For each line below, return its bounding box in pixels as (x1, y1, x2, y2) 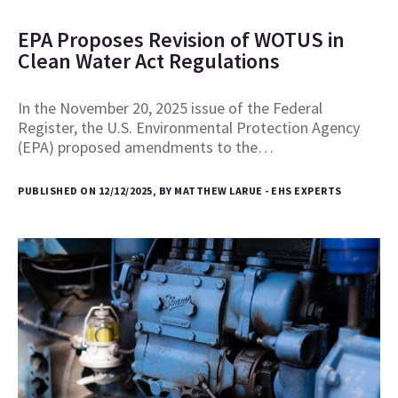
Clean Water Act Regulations (18, 47, 280, 76)
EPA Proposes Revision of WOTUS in (18, 26, 345, 54)
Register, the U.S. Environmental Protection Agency (18, 117, 360, 139)
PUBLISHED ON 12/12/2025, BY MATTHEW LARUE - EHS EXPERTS (18, 184, 342, 198)
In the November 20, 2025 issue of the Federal (18, 98, 322, 119)
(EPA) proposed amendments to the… (18, 137, 274, 158)
